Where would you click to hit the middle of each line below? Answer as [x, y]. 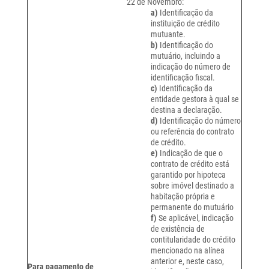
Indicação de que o [191, 153]
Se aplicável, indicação [196, 218]
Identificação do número [199, 121]
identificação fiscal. [183, 78]
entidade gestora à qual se [195, 99]
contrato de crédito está [190, 164]
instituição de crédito [185, 24]
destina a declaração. [186, 110]
